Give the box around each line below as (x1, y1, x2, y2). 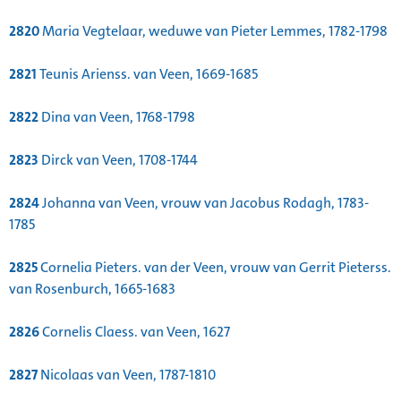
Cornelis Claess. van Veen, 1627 (39, 322, 230, 342)
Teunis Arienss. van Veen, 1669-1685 (37, 64, 258, 84)
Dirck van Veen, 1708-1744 (38, 150, 198, 170)
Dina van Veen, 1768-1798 (38, 107, 195, 127)
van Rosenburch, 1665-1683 (9, 279, 175, 299)
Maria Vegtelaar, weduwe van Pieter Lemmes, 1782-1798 (39, 21, 388, 41)
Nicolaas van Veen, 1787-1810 (38, 365, 216, 385)
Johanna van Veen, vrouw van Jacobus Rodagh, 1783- (39, 193, 369, 213)
